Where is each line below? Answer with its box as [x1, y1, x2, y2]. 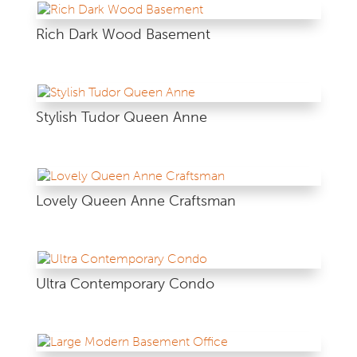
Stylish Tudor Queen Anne [35, 108, 207, 127]
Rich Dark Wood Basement [35, 25, 210, 44]
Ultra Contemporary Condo [35, 274, 214, 292]
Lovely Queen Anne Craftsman [35, 191, 236, 210]
